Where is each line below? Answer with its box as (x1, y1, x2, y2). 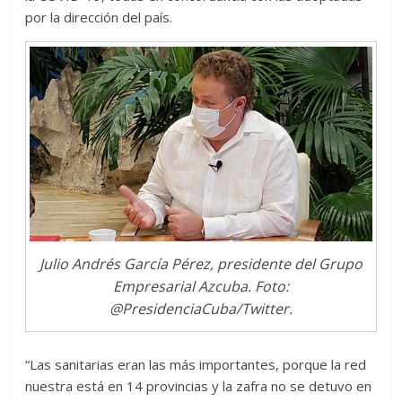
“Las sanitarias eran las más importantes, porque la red (25, 355, 367, 374)
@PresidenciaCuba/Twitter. (109, 298, 293, 319)
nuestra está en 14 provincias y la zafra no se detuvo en (25, 377, 372, 396)
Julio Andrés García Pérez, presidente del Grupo (39, 253, 363, 274)
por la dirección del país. (25, 8, 173, 26)
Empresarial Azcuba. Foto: (112, 275, 289, 296)
